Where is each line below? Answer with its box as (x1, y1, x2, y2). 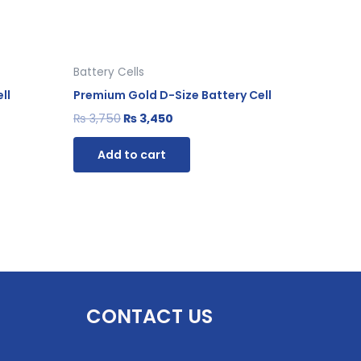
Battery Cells (73, 64, 144, 80)
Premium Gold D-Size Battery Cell (73, 86, 272, 103)
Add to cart (98, 146, 166, 163)
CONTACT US (85, 303, 213, 330)
